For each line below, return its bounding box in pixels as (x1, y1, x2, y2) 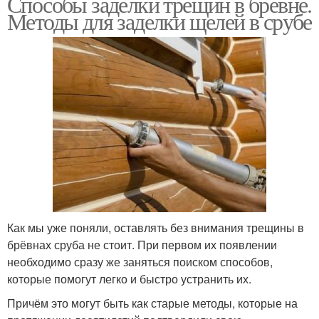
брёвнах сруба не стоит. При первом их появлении (7, 236, 277, 253)
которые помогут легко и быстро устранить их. (7, 271, 251, 288)
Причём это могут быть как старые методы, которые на (7, 295, 298, 312)
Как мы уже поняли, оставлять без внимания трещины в (7, 219, 304, 236)
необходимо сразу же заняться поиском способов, (7, 253, 273, 271)
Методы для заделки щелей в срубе (7, 6, 312, 37)
